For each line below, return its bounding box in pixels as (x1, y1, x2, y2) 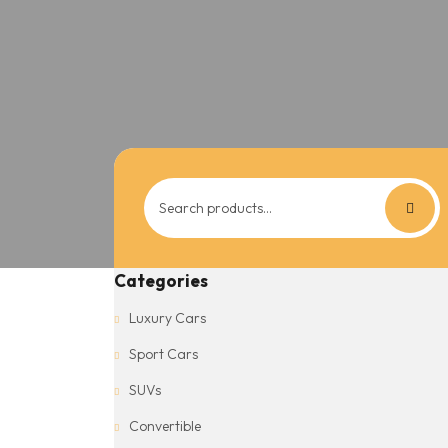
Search (291, 181, 336, 200)
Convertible (129, 417, 201, 436)
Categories (114, 270, 208, 292)
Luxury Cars (129, 309, 206, 328)
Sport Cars (129, 345, 198, 364)
